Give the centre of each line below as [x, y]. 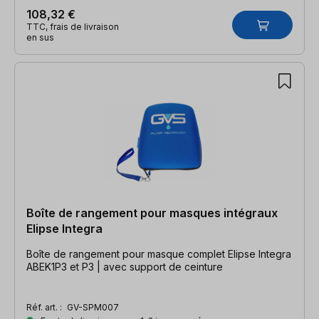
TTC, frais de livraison [73, 26]
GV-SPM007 [93, 307]
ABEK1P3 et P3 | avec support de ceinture [125, 266]
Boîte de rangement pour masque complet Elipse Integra [159, 253]
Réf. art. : [45, 307]
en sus [40, 37]
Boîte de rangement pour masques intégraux [152, 213]
